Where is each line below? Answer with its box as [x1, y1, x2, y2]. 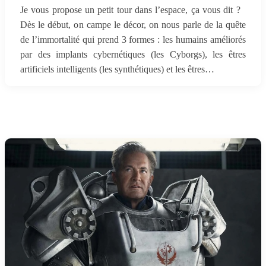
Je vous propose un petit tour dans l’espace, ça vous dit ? [20, 4, 246, 15]
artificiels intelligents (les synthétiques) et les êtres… [20, 64, 214, 75]
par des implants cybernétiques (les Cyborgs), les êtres [20, 49, 246, 60]
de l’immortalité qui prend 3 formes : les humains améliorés [20, 34, 246, 45]
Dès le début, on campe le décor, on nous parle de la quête [20, 19, 246, 30]
